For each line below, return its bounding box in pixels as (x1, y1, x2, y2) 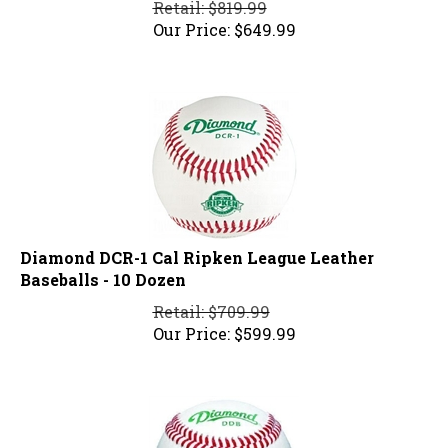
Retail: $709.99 (152, 292, 270, 314)
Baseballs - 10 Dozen (20, 260, 186, 282)
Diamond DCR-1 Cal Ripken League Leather (20, 238, 374, 260)
